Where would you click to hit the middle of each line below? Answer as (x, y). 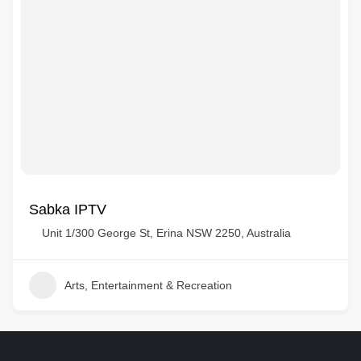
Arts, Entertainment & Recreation (148, 285)
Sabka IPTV (68, 210)
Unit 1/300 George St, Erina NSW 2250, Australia (166, 233)
